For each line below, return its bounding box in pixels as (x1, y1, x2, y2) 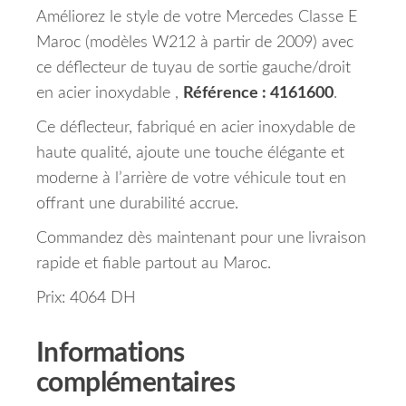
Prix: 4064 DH (36, 290, 136, 307)
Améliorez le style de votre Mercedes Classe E (36, 9, 357, 26)
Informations (36, 340, 185, 368)
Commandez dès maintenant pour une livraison (36, 230, 366, 247)
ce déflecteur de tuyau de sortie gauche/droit (36, 60, 351, 77)
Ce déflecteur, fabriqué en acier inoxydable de (36, 120, 355, 137)
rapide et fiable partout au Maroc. (36, 256, 271, 273)
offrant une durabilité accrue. (36, 196, 238, 213)
